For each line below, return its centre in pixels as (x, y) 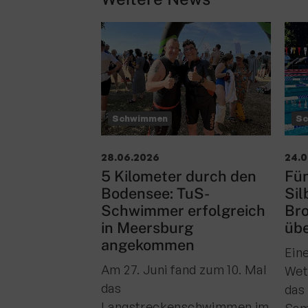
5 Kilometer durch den (179, 176)
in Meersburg (147, 228)
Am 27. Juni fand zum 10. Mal (184, 269)
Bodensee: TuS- (155, 193)
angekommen (148, 245)
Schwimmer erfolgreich (183, 210)
